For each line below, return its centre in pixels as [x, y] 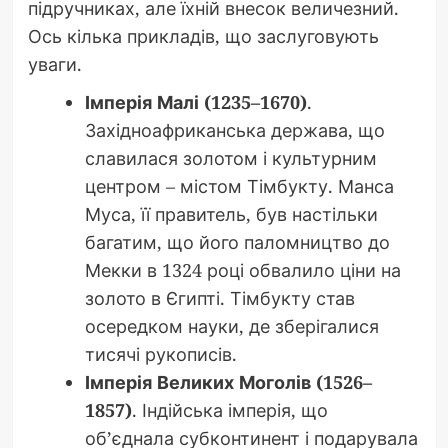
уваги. [54, 63]
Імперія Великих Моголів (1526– [228, 381]
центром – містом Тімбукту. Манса [239, 185]
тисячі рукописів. [160, 353]
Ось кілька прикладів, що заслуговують [203, 35]
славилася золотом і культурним [230, 157]
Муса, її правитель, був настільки [231, 213]
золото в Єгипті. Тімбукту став [219, 297]
